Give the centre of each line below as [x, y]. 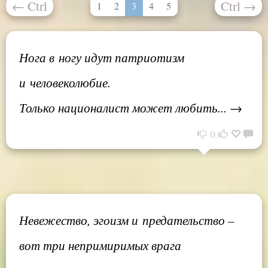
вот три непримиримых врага [100, 245]
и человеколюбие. [65, 82]
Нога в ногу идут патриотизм [102, 57]
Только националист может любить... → [131, 107]
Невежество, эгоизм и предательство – [127, 220]
